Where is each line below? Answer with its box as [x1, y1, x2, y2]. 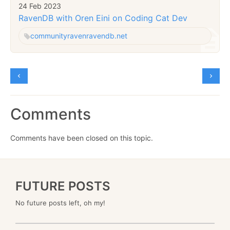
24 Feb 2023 [18, 2, 61, 11]
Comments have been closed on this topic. [10, 133, 153, 142]
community [30, 31, 67, 40]
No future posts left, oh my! [15, 198, 105, 207]
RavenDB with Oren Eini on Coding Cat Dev [18, 12, 187, 23]
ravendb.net [86, 31, 127, 40]
